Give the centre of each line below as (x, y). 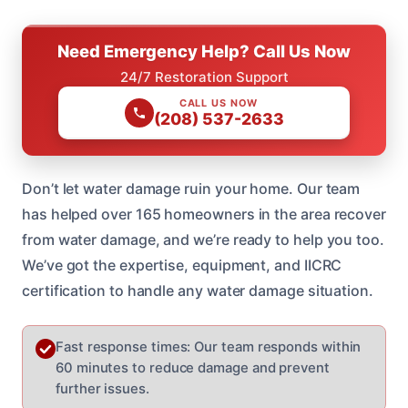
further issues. (102, 388)
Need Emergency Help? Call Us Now (204, 51)
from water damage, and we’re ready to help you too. (203, 239)
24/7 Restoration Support (204, 76)
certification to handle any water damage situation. (198, 290)
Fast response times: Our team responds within (209, 347)
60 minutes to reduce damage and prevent (193, 367)
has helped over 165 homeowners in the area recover (204, 214)
